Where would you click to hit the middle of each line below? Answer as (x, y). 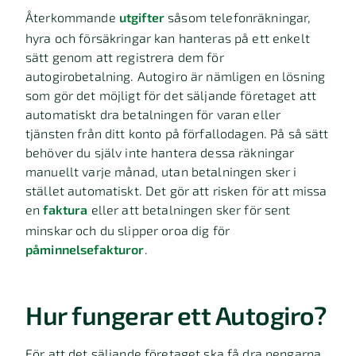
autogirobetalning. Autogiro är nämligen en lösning (176, 76)
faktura (66, 209)
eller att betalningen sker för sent (189, 209)
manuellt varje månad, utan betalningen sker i (161, 171)
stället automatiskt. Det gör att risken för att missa (176, 190)
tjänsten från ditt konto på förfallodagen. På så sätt (177, 133)
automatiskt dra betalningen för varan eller (153, 114)
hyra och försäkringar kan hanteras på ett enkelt (168, 38)
